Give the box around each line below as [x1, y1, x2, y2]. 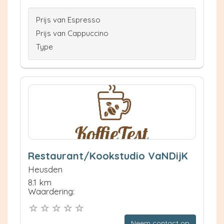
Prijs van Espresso [36, 15, 100, 24]
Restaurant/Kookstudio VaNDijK [28, 149, 188, 162]
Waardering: [28, 186, 74, 196]
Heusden [28, 164, 62, 174]
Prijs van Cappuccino [36, 28, 108, 38]
